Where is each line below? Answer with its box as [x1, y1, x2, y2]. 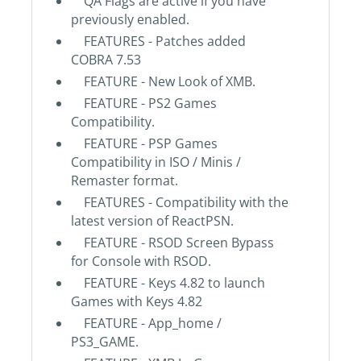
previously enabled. [70, 10, 189, 29]
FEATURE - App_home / [70, 314, 222, 333]
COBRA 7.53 [70, 51, 141, 69]
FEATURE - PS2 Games [70, 94, 217, 113]
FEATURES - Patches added [70, 32, 246, 51]
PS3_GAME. [70, 333, 139, 351]
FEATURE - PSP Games [70, 135, 218, 153]
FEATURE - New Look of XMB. [70, 73, 255, 91]
